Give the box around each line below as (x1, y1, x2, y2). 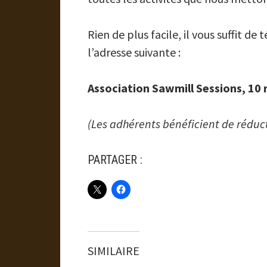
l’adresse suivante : (87, 45, 181, 60)
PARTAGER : (87, 153, 142, 167)
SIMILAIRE (87, 243, 139, 258)
